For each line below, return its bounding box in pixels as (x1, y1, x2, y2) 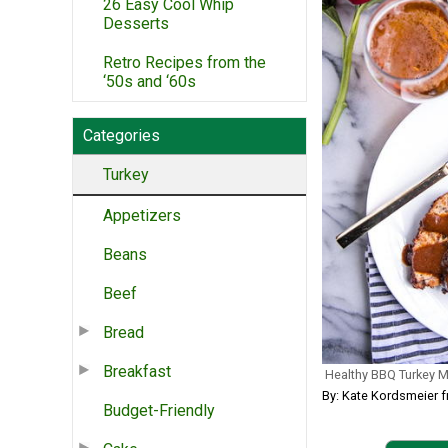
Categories (83, 125, 160, 145)
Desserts (103, 13, 169, 33)
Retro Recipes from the (103, 52, 266, 72)
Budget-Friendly (103, 400, 215, 420)
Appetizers (103, 205, 181, 225)
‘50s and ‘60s (103, 71, 196, 91)
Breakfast (103, 361, 171, 381)
